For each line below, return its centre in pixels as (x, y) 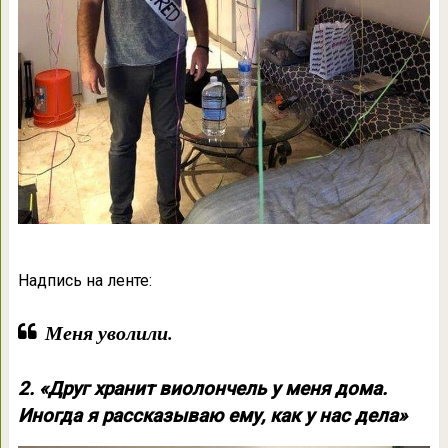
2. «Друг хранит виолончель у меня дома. (202, 388)
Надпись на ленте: (84, 280)
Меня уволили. (108, 331)
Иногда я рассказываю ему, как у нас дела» (212, 415)
